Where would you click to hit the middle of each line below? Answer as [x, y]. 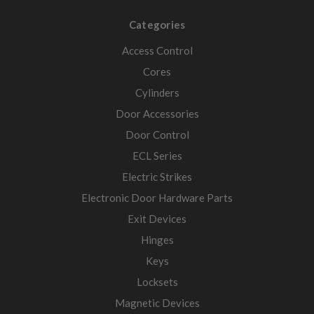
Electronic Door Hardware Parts [157, 198]
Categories [157, 25]
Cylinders [157, 93]
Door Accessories [157, 114]
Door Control [157, 135]
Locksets [157, 282]
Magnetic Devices [157, 303]
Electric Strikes [157, 177]
